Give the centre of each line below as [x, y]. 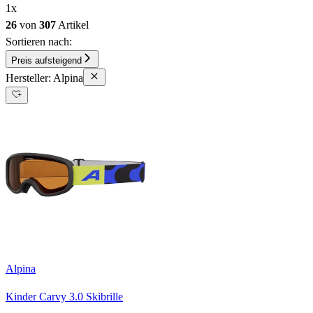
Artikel [72, 24]
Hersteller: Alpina [44, 78]
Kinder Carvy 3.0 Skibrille [64, 296]
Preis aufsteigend [46, 60]
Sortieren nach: [39, 41]
